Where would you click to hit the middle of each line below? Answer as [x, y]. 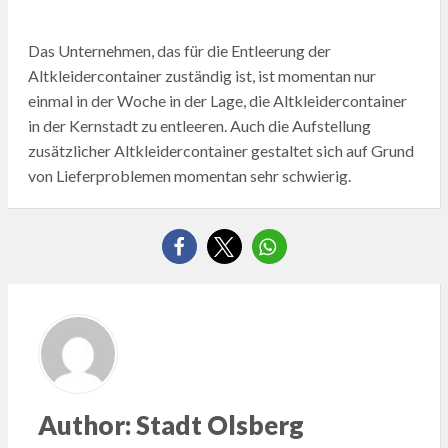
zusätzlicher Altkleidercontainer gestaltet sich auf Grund [220, 150]
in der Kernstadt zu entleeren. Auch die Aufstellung [199, 125]
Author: [84, 424]
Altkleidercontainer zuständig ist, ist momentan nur [201, 75]
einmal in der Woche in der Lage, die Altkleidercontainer [217, 100]
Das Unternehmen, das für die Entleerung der [179, 50]
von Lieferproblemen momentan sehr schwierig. [189, 175]
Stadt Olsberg [217, 424]
